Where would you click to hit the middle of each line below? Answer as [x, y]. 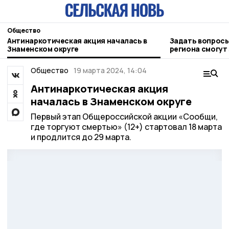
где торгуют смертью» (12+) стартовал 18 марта [126, 127]
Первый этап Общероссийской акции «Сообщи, [124, 117]
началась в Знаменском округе [111, 101]
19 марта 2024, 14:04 [110, 70]
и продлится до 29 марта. [81, 137]
